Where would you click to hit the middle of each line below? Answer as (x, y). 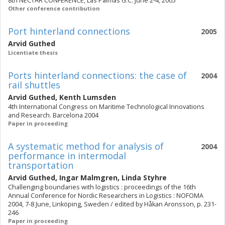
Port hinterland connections (69, 31)
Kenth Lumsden (88, 97)
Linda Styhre (144, 178)
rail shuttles (34, 85)
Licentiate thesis (33, 52)
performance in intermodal (67, 156)
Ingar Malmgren (88, 178)
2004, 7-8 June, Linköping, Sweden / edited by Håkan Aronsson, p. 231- (112, 204)
